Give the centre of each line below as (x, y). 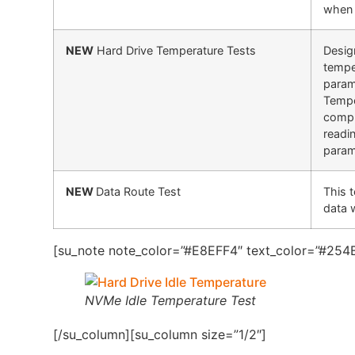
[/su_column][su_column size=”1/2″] (160, 334)
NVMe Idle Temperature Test (171, 300)
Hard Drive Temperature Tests (175, 50)
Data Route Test (139, 191)
